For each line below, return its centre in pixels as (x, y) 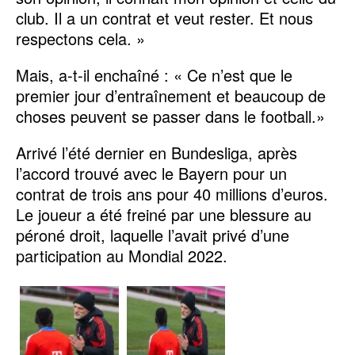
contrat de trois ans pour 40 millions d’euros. (172, 193)
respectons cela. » (80, 38)
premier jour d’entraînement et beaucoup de (171, 95)
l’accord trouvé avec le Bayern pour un (151, 173)
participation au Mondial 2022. (122, 255)
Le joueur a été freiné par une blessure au (164, 214)
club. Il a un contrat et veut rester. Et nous (164, 17)
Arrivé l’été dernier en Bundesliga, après (157, 152)
